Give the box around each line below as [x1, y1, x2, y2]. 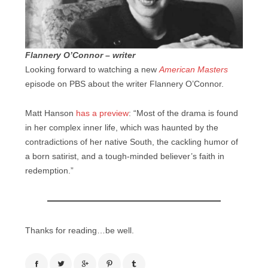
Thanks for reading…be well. [25, 226, 134, 236]
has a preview [76, 109, 129, 118]
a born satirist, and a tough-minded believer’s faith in [25, 152, 224, 162]
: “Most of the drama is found [129, 109, 238, 118]
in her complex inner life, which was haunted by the [25, 123, 218, 133]
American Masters [159, 65, 228, 75]
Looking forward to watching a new [25, 65, 159, 75]
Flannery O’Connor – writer [25, 51, 135, 60]
